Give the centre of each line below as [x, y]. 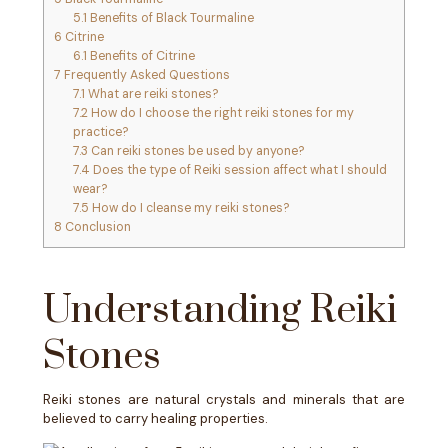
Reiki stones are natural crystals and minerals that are [224, 399]
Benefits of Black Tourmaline [170, 18]
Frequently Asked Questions [145, 75]
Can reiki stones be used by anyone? [196, 151]
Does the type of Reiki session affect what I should [238, 170]
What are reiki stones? [151, 94]
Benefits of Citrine [140, 56]
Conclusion [96, 227]
